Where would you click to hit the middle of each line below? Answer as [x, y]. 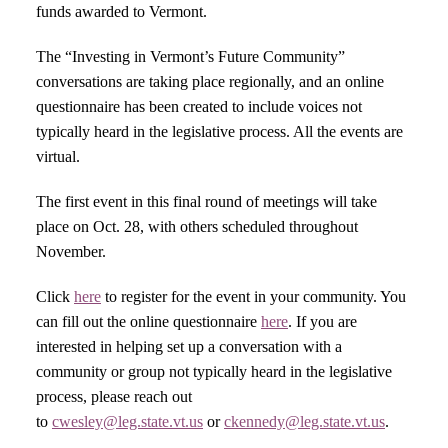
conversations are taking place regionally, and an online [210, 81]
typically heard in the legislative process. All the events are [219, 131]
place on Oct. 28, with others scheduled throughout [197, 226]
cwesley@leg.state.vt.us [127, 421]
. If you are [322, 321]
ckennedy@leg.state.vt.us [304, 421]
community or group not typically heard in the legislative [214, 371]
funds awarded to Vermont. [121, 11]
